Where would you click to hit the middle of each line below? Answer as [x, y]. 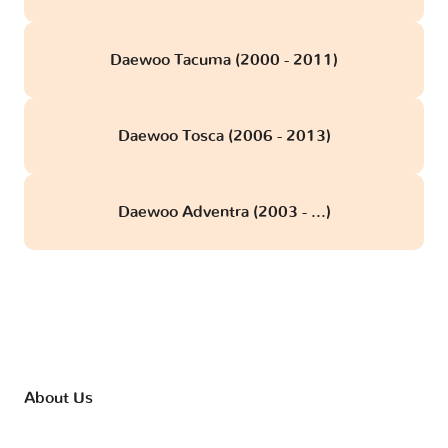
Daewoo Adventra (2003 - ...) [224, 212]
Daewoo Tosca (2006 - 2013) [224, 136]
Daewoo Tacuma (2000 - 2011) [224, 60]
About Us [58, 397]
